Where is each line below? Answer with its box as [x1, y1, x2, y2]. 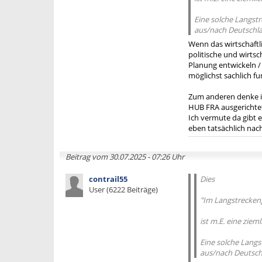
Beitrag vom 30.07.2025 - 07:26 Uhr [65, 151, 184, 162]
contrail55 [89, 174, 127, 184]
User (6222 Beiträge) [89, 184, 158, 195]
